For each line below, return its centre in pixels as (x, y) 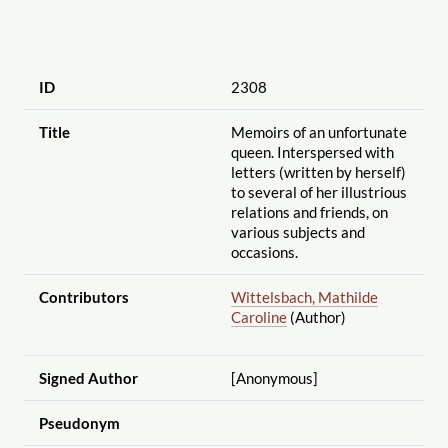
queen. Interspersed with (312, 151)
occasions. (264, 251)
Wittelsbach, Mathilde (304, 296)
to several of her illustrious (318, 191)
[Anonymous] (274, 377)
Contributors (83, 296)
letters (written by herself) (318, 171)
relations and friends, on (309, 211)
